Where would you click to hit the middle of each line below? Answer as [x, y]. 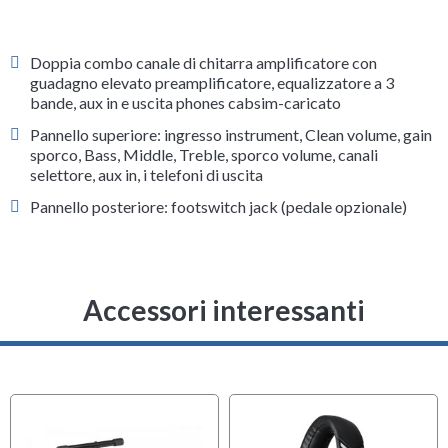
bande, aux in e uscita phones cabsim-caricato [186, 102]
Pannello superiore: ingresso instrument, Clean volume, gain [231, 134]
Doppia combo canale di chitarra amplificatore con [204, 62]
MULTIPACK [412, 425]
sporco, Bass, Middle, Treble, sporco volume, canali [204, 154]
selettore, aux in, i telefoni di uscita [147, 174]
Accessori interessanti [224, 309]
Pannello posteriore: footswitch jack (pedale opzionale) [219, 206]
